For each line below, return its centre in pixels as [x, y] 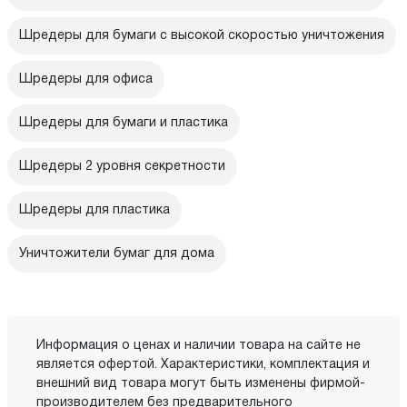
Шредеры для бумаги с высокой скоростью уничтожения [202, 36]
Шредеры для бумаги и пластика [124, 124]
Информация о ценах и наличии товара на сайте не [199, 346]
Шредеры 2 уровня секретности [122, 167]
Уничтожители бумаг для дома [117, 254]
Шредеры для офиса [86, 80]
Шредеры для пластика [94, 211]
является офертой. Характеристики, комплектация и [203, 365]
